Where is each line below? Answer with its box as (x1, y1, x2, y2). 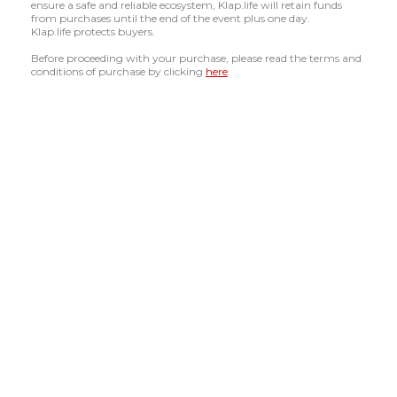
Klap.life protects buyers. (31, 25, 155, 39)
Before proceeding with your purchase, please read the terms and (31, 51, 362, 66)
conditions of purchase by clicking (31, 65, 206, 79)
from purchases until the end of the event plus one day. (31, 12, 310, 26)
